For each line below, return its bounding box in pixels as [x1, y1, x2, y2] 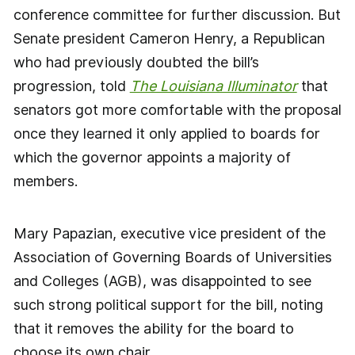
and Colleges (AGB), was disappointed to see [13, 272, 311, 289]
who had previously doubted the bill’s [13, 54, 259, 71]
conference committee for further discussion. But [13, 6, 341, 24]
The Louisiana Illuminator [129, 78, 297, 95]
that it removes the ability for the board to [13, 319, 294, 337]
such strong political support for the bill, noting [13, 296, 323, 313]
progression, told [13, 78, 130, 95]
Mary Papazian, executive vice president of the [13, 224, 326, 242]
